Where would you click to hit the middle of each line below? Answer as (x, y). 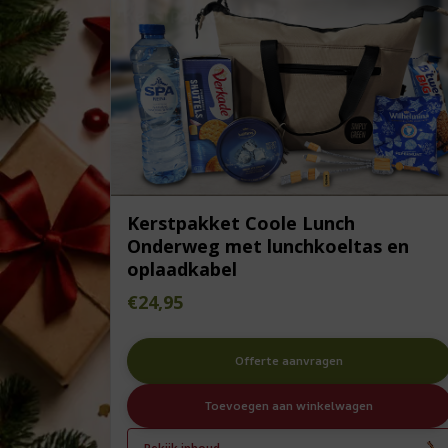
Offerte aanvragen (289, 360)
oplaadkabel (182, 268)
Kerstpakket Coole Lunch (241, 222)
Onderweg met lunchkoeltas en (268, 245)
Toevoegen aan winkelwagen (289, 405)
